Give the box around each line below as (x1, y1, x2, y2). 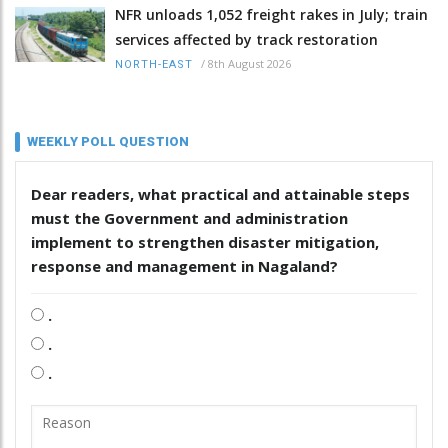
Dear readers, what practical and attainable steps (31, 183, 410, 204)
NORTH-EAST (115, 57, 193, 71)
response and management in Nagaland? (31, 255, 338, 276)
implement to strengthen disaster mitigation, (31, 231, 379, 252)
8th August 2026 (208, 55, 291, 71)
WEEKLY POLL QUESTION (27, 133, 189, 149)
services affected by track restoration (115, 29, 378, 49)
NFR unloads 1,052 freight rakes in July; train (115, 4, 428, 24)
